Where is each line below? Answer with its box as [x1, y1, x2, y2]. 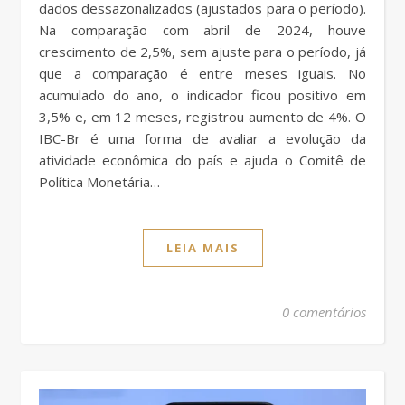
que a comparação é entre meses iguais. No [39, 64, 366, 83]
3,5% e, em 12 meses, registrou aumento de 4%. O [39, 108, 366, 127]
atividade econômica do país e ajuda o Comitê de [39, 151, 366, 170]
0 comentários [282, 303, 366, 322]
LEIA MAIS [165, 240, 240, 257]
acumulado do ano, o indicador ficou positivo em [39, 86, 366, 105]
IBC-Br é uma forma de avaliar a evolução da [39, 129, 366, 148]
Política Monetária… [39, 173, 160, 192]
